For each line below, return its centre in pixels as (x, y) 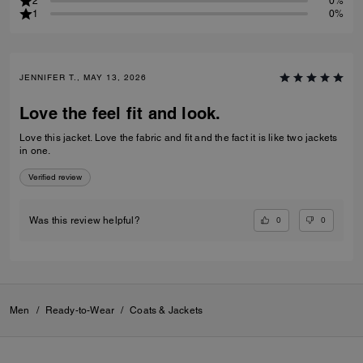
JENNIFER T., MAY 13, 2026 (83, 78)
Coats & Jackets (167, 311)
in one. (35, 151)
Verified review (55, 177)
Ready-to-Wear (80, 311)
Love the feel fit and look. (120, 114)
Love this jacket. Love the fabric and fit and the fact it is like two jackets (179, 138)
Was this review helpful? (85, 221)
